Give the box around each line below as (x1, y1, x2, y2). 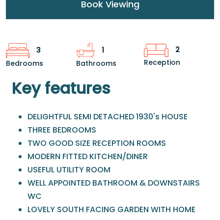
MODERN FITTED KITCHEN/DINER (27, 151, 148, 163)
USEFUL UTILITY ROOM (27, 164, 110, 176)
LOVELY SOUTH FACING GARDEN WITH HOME (27, 204, 195, 216)
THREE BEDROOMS (27, 124, 96, 136)
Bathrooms (76, 58, 117, 69)
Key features (12, 77, 110, 100)
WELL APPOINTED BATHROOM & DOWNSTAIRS (27, 177, 200, 189)
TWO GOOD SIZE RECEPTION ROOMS (27, 137, 166, 149)
